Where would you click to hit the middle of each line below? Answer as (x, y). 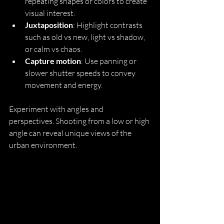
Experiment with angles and (57, 109)
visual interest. (50, 13)
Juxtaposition (49, 24)
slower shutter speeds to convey (81, 73)
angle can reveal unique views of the (71, 133)
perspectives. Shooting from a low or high (80, 121)
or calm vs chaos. (53, 49)
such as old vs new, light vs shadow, (86, 37)
